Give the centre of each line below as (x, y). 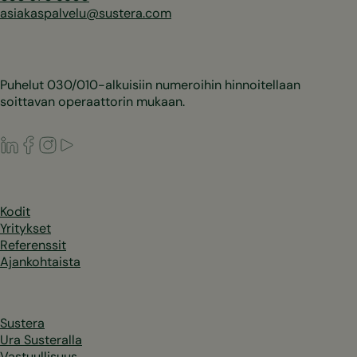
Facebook (67, 143)
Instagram (86, 143)
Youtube (100, 143)
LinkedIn (42, 143)
